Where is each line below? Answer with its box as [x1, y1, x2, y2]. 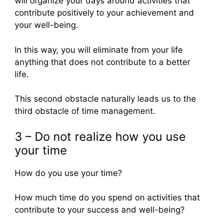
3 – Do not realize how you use [15, 129, 186, 144]
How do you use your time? [15, 168, 122, 178]
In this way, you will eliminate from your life [15, 44, 183, 55]
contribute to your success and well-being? [15, 205, 185, 215]
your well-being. [15, 20, 78, 30]
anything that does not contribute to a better [15, 57, 190, 67]
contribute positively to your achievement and [15, 8, 194, 18]
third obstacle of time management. [15, 106, 155, 116]
